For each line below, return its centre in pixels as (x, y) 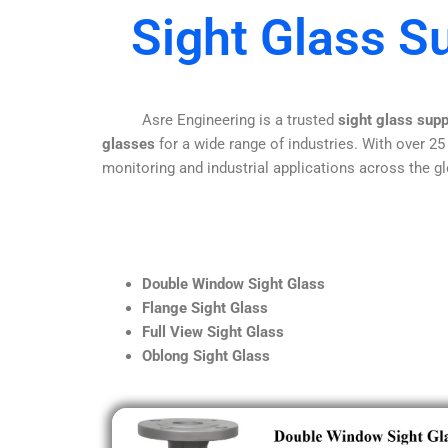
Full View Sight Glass (213, 331)
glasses (128, 143)
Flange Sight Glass (205, 307)
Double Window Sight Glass (233, 283)
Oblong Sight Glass (206, 355)
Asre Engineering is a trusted (220, 119)
